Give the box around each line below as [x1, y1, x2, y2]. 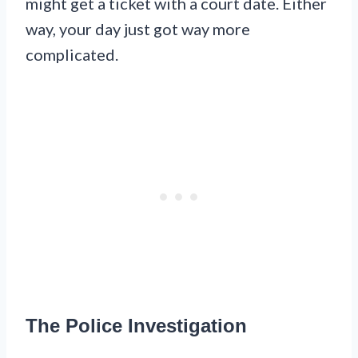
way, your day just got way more [26, 18, 250, 38]
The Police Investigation [26, 314, 247, 336]
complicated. [26, 44, 118, 64]
